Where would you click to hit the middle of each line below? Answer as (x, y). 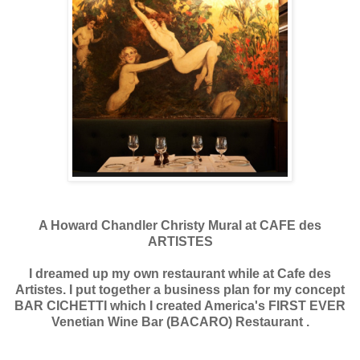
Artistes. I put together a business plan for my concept (180, 289)
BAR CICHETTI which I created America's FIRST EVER (180, 305)
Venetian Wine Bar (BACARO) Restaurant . (180, 321)
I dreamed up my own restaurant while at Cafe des (180, 273)
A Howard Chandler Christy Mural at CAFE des (180, 225)
